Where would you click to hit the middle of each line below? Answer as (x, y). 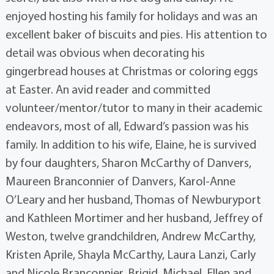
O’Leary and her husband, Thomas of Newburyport (133, 199)
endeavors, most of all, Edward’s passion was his (127, 126)
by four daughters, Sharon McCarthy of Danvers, (128, 163)
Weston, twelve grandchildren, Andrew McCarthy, (130, 236)
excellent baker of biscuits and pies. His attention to (136, 34)
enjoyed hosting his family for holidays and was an (131, 16)
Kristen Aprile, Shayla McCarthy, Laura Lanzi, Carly (130, 254)
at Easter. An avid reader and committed (108, 89)
